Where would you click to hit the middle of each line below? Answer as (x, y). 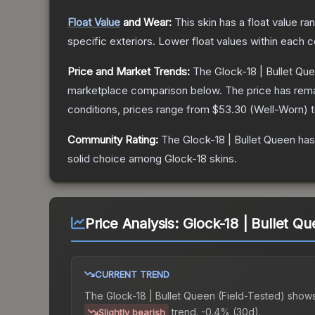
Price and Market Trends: (129, 72)
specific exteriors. (111, 41)
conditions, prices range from (140, 110)
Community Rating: (113, 140)
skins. (222, 159)
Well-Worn (279, 110)
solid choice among (116, 159)
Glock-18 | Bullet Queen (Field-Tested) (195, 296)
